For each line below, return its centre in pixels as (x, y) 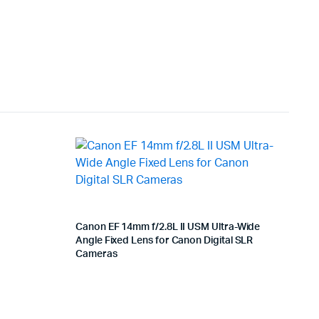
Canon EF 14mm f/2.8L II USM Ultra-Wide (168, 227)
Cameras (96, 254)
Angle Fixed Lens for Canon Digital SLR (164, 240)
